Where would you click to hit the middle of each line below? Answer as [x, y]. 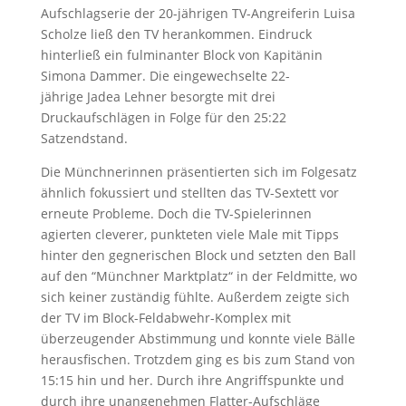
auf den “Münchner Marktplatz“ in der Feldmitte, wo [198, 276]
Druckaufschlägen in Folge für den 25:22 [163, 117]
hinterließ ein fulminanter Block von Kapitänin [181, 55]
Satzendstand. [84, 138]
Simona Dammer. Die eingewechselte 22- [165, 76]
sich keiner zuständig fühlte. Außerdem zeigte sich [195, 297]
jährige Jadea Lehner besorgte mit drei [158, 97]
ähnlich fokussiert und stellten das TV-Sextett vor [189, 193]
